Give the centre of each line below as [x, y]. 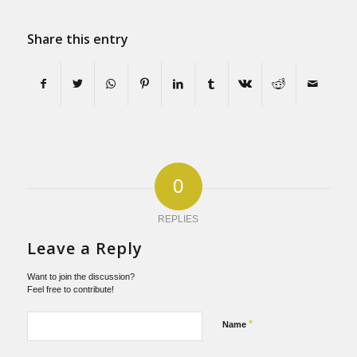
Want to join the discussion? [80, 277]
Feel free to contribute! [70, 290]
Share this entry [77, 39]
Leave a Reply [84, 249]
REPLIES [178, 220]
